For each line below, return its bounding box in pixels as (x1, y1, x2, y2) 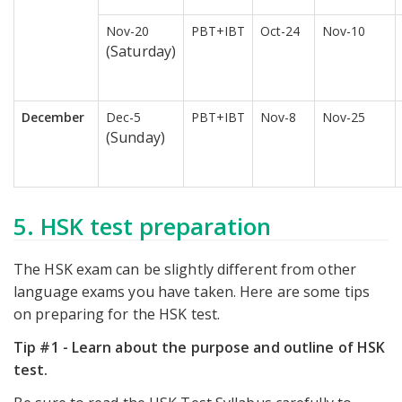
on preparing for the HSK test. (13, 304, 221, 325)
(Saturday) (106, 41, 176, 62)
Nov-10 (322, 22, 365, 40)
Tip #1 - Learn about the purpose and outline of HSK (13, 337, 386, 358)
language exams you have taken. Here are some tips (13, 282, 370, 302)
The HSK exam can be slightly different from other (13, 259, 356, 280)
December (22, 109, 84, 127)
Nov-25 (322, 109, 365, 127)
